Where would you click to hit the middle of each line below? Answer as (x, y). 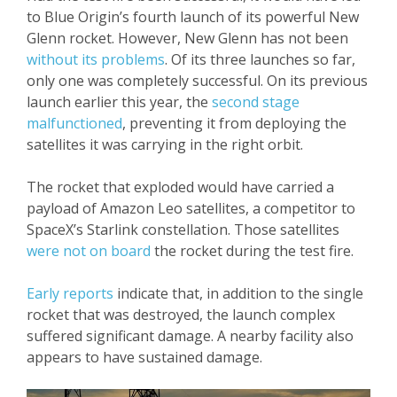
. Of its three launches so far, (260, 59)
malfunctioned (74, 123)
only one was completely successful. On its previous (197, 80)
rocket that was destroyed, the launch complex (181, 314)
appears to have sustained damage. (144, 357)
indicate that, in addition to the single (238, 293)
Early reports (70, 293)
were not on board (89, 250)
